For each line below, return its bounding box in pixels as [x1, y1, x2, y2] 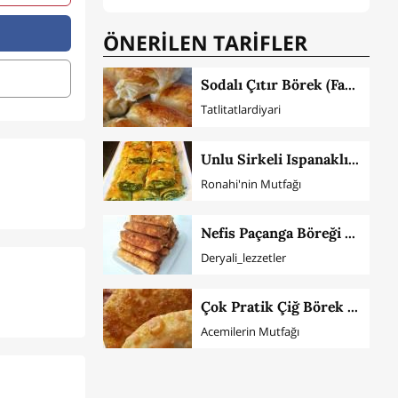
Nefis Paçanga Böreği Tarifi [344, 223, 355, 242]
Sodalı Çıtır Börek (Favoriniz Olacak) [344, 76, 355, 94]
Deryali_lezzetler [200, 249, 286, 266]
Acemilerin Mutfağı [200, 322, 299, 339]
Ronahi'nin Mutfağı [200, 175, 301, 192]
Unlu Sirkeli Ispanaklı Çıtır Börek [347, 149, 359, 168]
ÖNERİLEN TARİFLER [103, 28, 307, 58]
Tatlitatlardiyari [200, 101, 281, 118]
